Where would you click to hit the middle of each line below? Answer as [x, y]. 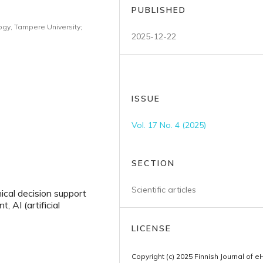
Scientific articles [164, 190]
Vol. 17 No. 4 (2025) [169, 125]
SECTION [153, 163]
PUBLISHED [159, 10]
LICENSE [151, 228]
